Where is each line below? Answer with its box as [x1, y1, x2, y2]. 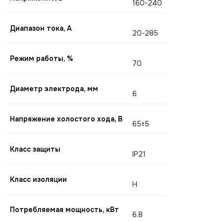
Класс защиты [10, 145, 60, 154]
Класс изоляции [10, 175, 67, 184]
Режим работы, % [10, 54, 73, 63]
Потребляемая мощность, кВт [10, 205, 119, 214]
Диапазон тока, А [10, 24, 72, 33]
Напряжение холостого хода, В [10, 114, 122, 123]
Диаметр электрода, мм [10, 84, 98, 93]
